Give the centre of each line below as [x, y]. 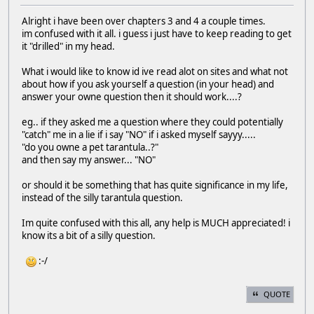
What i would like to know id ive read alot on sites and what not [155, 72]
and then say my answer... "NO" [89, 160]
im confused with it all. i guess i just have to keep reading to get [157, 34]
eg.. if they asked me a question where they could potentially [152, 122]
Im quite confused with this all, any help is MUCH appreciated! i [156, 223]
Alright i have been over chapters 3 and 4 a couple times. [144, 21]
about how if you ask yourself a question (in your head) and [148, 84]
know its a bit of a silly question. [89, 236]
